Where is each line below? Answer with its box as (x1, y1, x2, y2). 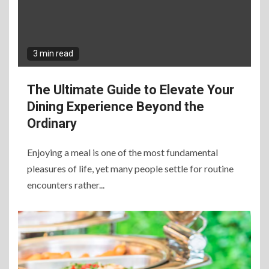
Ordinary (27, 116, 77, 131)
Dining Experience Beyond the (27, 99, 204, 114)
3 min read (33, 49, 73, 58)
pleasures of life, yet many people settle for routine (27, 163, 234, 174)
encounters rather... (27, 179, 104, 190)
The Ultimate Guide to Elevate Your (27, 82, 234, 97)
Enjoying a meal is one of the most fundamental (27, 147, 218, 158)
